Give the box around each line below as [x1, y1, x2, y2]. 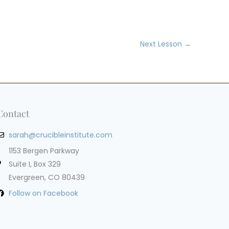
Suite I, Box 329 [8, 159, 61, 170]
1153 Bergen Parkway [8, 146, 79, 156]
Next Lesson [140, 38, 184, 49]
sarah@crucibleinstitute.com [8, 130, 112, 141]
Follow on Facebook [8, 188, 78, 199]
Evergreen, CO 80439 [8, 172, 85, 183]
